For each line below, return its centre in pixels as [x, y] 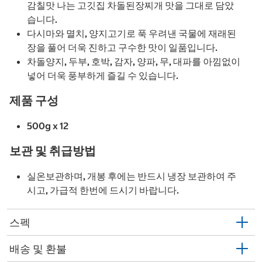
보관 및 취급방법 [53, 151]
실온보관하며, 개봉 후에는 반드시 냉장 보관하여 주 [132, 176]
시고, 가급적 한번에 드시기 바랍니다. [103, 190]
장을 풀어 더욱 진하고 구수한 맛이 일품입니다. [122, 48]
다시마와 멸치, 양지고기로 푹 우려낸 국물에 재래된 [132, 34]
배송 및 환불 [38, 249]
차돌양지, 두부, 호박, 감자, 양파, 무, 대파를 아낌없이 [134, 62]
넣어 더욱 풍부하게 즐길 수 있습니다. [103, 76]
